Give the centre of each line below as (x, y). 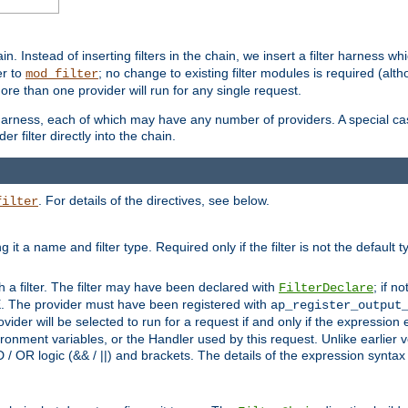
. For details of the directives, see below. (154, 200)
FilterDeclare (326, 287)
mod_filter (62, 74)
